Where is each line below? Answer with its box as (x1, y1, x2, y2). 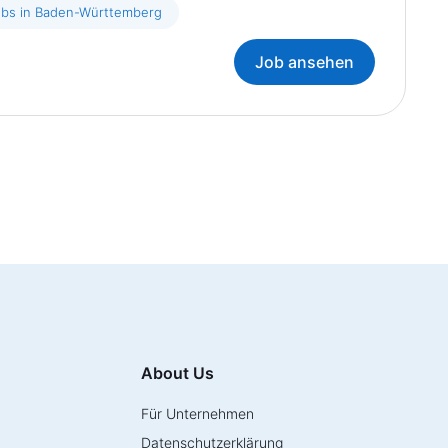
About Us (141, 363, 214, 383)
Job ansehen (255, 52, 354, 72)
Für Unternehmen (141, 405, 254, 422)
